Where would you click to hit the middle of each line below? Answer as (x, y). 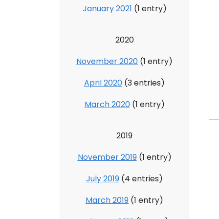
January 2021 (107, 8)
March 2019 (107, 200)
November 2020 (107, 61)
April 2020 (103, 83)
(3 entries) (143, 83)
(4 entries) (141, 178)
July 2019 (103, 178)
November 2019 (107, 157)
